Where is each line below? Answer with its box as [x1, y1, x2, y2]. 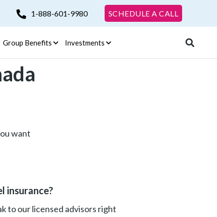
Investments [64, 38, 105, 47]
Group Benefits [2, 38, 52, 47]
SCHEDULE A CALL [108, 8, 178, 18]
